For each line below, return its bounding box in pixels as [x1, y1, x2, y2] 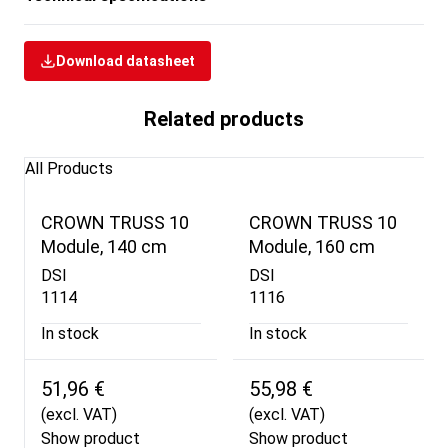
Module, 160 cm [248, 236, 375, 258]
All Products [25, 158, 113, 178]
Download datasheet [56, 52, 195, 69]
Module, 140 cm [41, 236, 167, 258]
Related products [144, 106, 304, 131]
